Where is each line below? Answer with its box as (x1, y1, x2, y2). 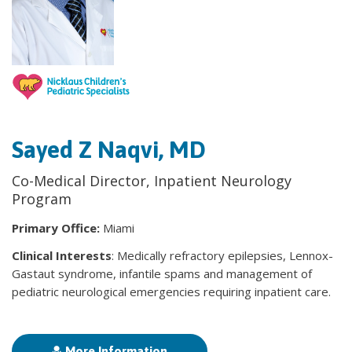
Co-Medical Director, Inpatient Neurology (12, 171, 291, 191)
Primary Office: (12, 220, 103, 236)
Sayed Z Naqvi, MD (12, 136, 206, 163)
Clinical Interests (12, 247, 112, 264)
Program (12, 189, 71, 209)
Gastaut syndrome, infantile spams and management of (12, 266, 312, 282)
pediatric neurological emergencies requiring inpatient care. (12, 284, 331, 300)
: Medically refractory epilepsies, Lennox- (112, 247, 333, 264)
